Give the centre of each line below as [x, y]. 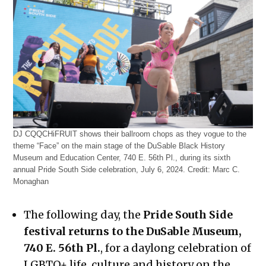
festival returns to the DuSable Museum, [133, 231]
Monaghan [31, 181]
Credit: [199, 170]
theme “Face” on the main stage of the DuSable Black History [119, 146]
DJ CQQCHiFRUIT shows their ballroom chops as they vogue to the [130, 134]
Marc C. [225, 170]
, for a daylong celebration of [176, 248]
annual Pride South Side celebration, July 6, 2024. [101, 170]
